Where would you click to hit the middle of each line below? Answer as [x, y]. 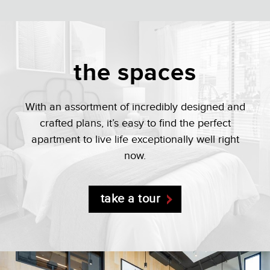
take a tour [130, 199]
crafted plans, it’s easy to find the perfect [135, 123]
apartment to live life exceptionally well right [135, 140]
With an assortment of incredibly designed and [135, 107]
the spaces [135, 73]
